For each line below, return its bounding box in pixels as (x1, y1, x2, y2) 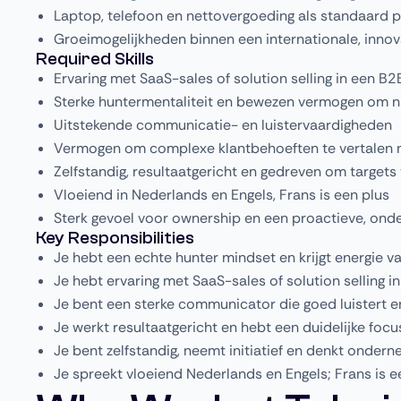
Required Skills (36, 47, 154, 69)
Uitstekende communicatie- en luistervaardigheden (54, 115, 392, 134)
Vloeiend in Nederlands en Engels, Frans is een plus (54, 184, 389, 204)
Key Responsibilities (36, 226, 194, 248)
